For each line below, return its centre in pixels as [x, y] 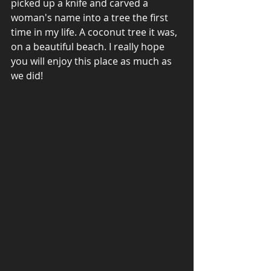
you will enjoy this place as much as [93, 61]
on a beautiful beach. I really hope [89, 47]
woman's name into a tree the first [91, 18]
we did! [28, 76]
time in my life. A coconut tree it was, [95, 32]
